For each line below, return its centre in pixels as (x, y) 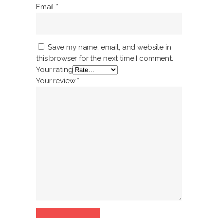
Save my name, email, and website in (109, 47)
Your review (57, 81)
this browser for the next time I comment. (105, 58)
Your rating (54, 69)
